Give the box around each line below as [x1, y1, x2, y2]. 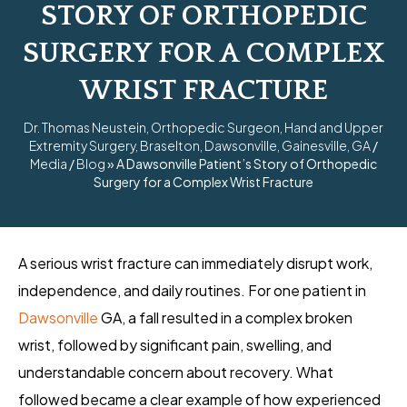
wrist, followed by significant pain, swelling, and [18, 335, 332, 355]
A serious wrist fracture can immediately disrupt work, [18, 253, 372, 273]
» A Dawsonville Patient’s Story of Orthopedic [105, 155, 377, 173]
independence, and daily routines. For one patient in [18, 281, 366, 301]
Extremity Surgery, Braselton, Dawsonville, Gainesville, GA [29, 137, 371, 154]
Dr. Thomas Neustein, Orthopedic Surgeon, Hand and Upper [24, 119, 383, 136]
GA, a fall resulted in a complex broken [98, 308, 352, 328]
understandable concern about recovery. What [18, 362, 333, 382]
